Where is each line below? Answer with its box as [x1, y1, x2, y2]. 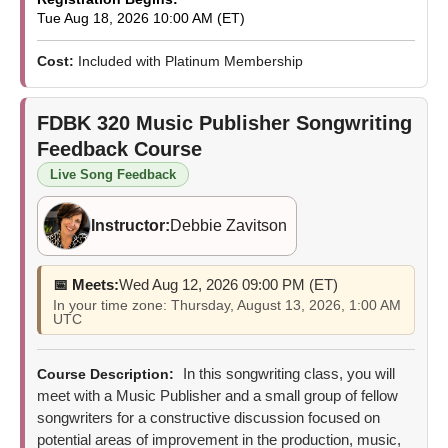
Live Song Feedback [50, 166, 176, 182]
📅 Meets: [53, 275, 119, 293]
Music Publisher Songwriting [136, 111, 412, 134]
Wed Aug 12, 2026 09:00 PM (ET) [119, 275, 338, 293]
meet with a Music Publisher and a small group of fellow [37, 386, 398, 404]
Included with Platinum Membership [78, 52, 303, 69]
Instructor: [91, 216, 170, 234]
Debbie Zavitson [170, 216, 287, 234]
